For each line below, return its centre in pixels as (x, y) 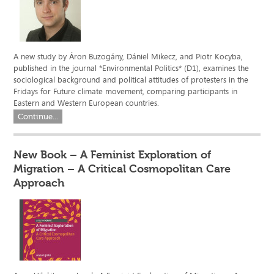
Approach (39, 183)
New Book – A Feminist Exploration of (113, 155)
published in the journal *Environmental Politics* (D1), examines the (131, 68)
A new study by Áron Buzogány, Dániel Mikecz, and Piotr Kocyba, (128, 57)
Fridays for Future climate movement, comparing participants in (126, 91)
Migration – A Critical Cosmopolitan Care (122, 169)
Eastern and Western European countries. (88, 103)
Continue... (38, 117)
